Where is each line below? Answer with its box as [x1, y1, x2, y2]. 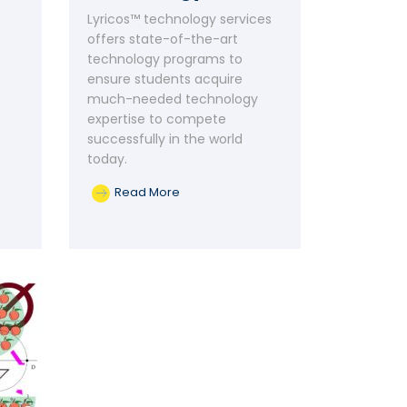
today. [87, 150, 127, 168]
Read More [114, 184, 180, 201]
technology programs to [87, 50, 243, 68]
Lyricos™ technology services [87, 10, 272, 28]
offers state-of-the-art [87, 30, 238, 48]
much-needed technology [87, 90, 258, 108]
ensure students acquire [87, 70, 243, 88]
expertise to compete [87, 110, 226, 128]
